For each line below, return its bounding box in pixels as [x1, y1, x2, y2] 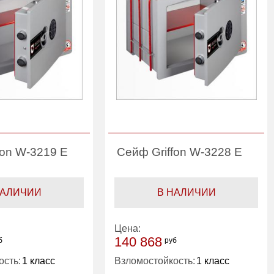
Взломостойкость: [114, 255, 196, 266]
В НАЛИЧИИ [157, 187, 216, 198]
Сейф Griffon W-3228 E [117, 145, 243, 158]
